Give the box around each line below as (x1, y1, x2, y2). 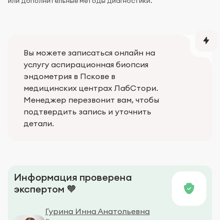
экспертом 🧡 (14, 182, 77, 195)
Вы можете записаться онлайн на (24, 47, 155, 57)
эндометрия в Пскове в (24, 71, 115, 81)
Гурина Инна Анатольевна (45, 206, 150, 216)
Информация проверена (14, 170, 132, 183)
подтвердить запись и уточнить (24, 106, 151, 116)
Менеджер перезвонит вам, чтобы (24, 94, 159, 105)
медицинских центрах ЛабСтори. (24, 82, 158, 93)
